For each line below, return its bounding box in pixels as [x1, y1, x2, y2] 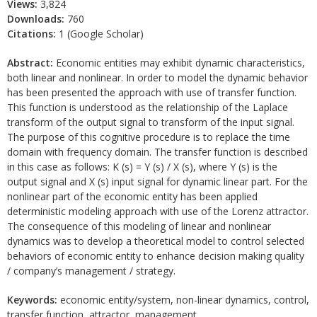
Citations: [7, 27, 56, 40]
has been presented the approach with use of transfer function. [7, 86, 296, 99]
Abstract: [7, 56, 53, 69]
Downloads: [7, 12, 64, 25]
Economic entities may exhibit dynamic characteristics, [53, 56, 305, 69]
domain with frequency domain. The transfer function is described [7, 145, 308, 158]
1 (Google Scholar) [56, 27, 144, 40]
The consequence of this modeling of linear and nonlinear [7, 219, 271, 233]
